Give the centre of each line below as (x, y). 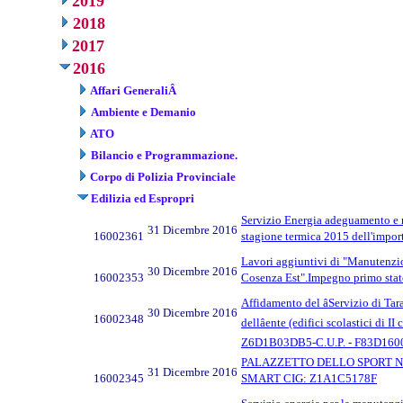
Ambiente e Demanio (143, 112)
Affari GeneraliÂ (134, 90)
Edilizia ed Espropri (143, 198)
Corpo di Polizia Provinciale (163, 176)
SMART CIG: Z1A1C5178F (309, 378)
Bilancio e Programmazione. (164, 155)
